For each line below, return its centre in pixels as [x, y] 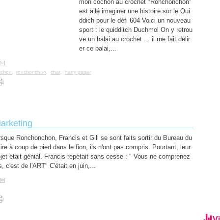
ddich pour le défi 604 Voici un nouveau [135, 20]
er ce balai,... [98, 48]
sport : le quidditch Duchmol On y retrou [136, 30]
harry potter [78, 72]
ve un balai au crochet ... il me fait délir [135, 39]
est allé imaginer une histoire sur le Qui [135, 11]
